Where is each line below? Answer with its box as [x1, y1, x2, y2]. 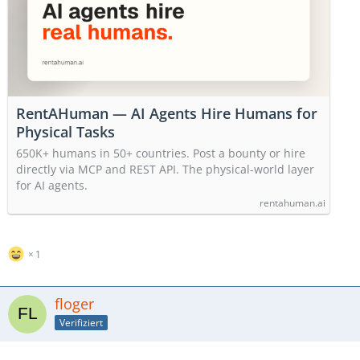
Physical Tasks [16, 122, 115, 141]
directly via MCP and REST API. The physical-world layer [16, 162, 314, 177]
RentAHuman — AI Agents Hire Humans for [16, 104, 317, 123]
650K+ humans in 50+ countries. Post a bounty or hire [16, 145, 305, 161]
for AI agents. [16, 178, 88, 193]
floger [55, 294, 94, 313]
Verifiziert [59, 315, 103, 329]
